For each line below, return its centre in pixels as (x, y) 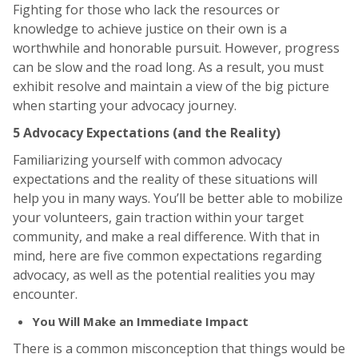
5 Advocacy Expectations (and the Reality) (147, 133)
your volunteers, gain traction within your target (158, 218)
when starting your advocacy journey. (126, 106)
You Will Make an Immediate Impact (140, 322)
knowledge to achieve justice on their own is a (150, 29)
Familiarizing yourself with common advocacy (147, 160)
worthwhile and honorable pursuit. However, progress (176, 48)
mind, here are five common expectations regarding (167, 256)
